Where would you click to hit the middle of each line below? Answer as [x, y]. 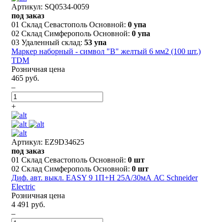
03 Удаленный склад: [48, 42]
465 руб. [25, 78]
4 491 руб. [28, 204]
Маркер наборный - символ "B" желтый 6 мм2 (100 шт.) [106, 51]
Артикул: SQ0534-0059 [50, 6]
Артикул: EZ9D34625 [48, 142]
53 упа [95, 42]
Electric [23, 186]
